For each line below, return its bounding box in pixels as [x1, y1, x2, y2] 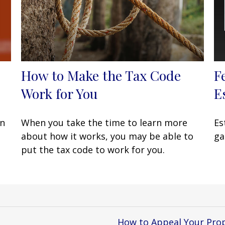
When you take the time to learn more [21, 117, 188, 129]
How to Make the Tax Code [21, 66, 181, 85]
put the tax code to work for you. [21, 144, 165, 156]
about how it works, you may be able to [21, 130, 194, 143]
